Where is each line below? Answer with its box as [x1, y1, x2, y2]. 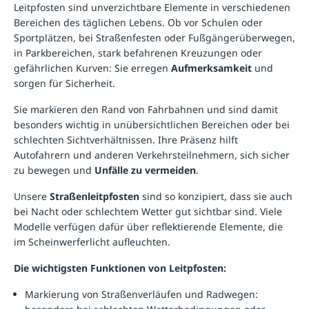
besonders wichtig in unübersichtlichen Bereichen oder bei [14, 117, 290, 131]
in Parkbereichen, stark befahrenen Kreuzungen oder [14, 46, 262, 59]
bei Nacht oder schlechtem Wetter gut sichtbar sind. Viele [14, 204, 282, 218]
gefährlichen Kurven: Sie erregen [14, 61, 171, 74]
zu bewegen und [14, 163, 94, 177]
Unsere [14, 189, 50, 203]
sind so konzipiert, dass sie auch [139, 189, 292, 203]
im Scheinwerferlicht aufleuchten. [14, 235, 170, 248]
